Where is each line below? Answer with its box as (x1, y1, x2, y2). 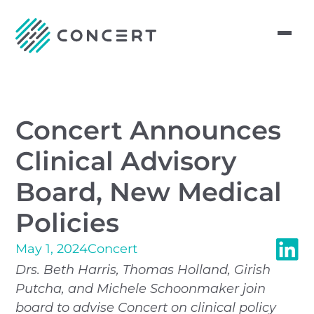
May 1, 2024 (15, 241, 88, 257)
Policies (15, 207, 120, 238)
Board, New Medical (15, 176, 282, 207)
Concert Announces (15, 114, 282, 146)
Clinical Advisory (15, 145, 237, 177)
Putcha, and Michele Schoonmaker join (15, 280, 266, 296)
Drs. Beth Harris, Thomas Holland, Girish (15, 261, 271, 278)
